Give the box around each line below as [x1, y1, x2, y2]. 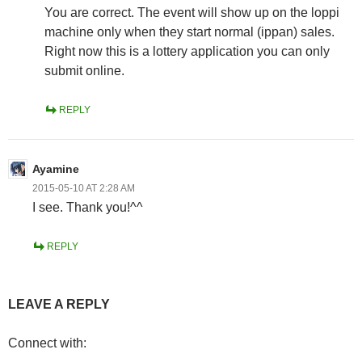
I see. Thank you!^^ [32, 200, 143, 214]
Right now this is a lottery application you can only [44, 44, 330, 58]
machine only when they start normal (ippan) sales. [44, 24, 335, 39]
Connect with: [8, 335, 86, 350]
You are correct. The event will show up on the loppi [44, 5, 339, 19]
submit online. [44, 63, 124, 78]
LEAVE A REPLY [8, 297, 110, 311]
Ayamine [32, 162, 79, 175]
